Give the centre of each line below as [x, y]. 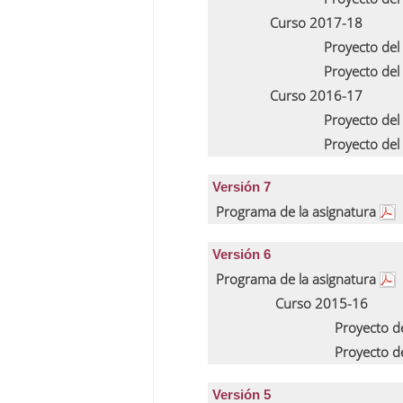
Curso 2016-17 [316, 95]
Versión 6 [242, 254]
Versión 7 [242, 187]
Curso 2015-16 [321, 303]
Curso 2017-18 [316, 22]
